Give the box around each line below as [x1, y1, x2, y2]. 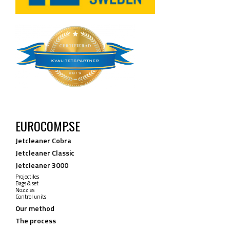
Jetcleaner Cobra [15, 135, 71, 146]
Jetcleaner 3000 [15, 160, 68, 171]
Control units [15, 193, 46, 201]
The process [15, 215, 56, 226]
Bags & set [15, 179, 39, 188]
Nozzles [15, 186, 34, 195]
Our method [15, 203, 54, 214]
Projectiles [15, 172, 39, 181]
